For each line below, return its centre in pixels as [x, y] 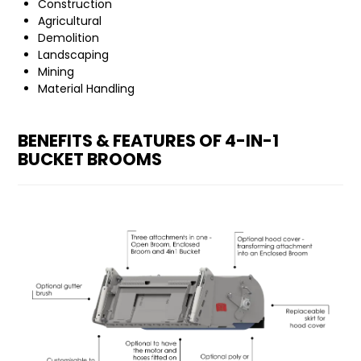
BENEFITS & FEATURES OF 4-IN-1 [149, 140]
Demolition [69, 38]
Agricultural [70, 21]
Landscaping [74, 55]
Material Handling [87, 89]
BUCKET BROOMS [90, 159]
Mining [56, 72]
